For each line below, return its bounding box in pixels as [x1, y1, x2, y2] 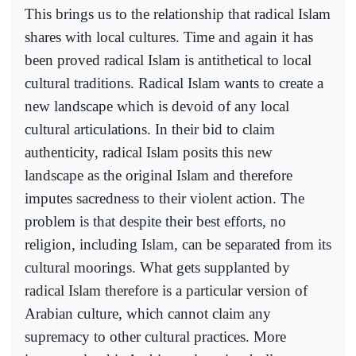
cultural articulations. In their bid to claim [25, 120, 275, 137]
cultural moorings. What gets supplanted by [25, 258, 290, 276]
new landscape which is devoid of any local [25, 97, 289, 114]
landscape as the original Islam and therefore [25, 166, 292, 184]
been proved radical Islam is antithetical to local [25, 51, 311, 68]
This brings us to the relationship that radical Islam [25, 5, 331, 22]
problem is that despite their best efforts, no [25, 212, 286, 230]
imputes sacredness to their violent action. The [25, 189, 304, 207]
